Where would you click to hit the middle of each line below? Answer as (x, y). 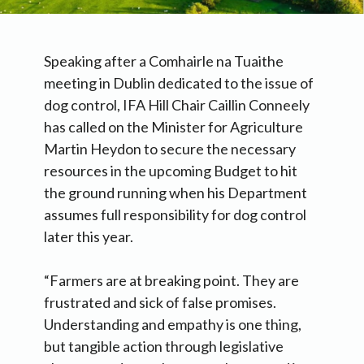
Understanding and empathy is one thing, (173, 325)
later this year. (89, 237)
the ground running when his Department (175, 193)
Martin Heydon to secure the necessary (170, 149)
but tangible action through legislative (164, 347)
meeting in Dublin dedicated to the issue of (179, 83)
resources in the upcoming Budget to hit (171, 171)
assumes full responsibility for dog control (175, 215)
